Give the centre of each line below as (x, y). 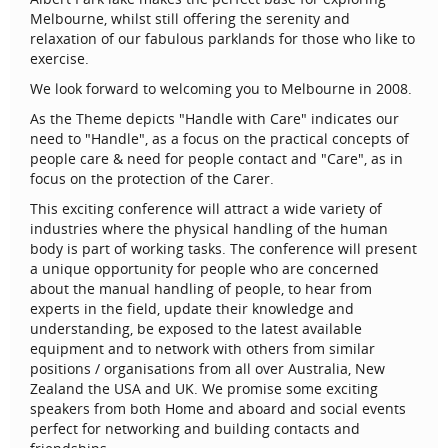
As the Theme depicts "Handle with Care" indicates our (214, 118)
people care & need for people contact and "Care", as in (216, 158)
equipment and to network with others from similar (202, 348)
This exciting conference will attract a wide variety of (206, 208)
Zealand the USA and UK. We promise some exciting (204, 388)
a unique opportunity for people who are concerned (204, 268)
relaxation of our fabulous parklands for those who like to (222, 38)
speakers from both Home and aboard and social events (218, 408)
